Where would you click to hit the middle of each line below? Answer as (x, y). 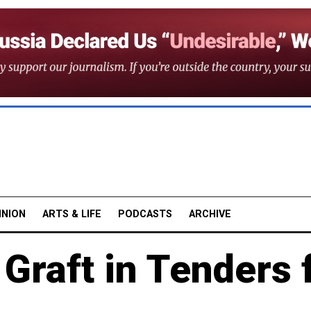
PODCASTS (145, 214)
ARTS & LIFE (72, 214)
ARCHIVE (210, 214)
